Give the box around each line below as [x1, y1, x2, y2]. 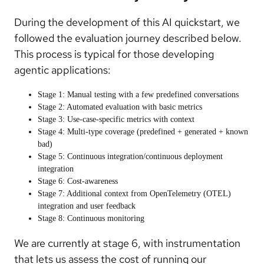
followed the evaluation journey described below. [14, 31, 242, 45]
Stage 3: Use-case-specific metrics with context [38, 115, 194, 124]
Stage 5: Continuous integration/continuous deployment [38, 152, 223, 161]
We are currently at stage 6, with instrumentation [14, 236, 240, 250]
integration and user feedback [38, 202, 136, 211]
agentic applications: [14, 63, 111, 77]
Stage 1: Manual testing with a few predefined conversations [38, 90, 239, 100]
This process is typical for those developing [14, 47, 214, 61]
